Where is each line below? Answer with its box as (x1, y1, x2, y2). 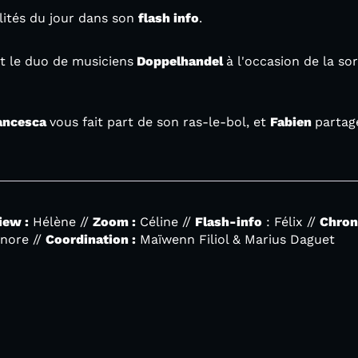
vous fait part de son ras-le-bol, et (50, 114, 270, 129)
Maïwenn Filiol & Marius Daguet (136, 232, 339, 247)
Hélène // (29, 214, 93, 229)
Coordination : (46, 232, 136, 247)
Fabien (270, 114, 315, 129)
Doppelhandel (133, 54, 223, 69)
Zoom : (93, 214, 136, 229)
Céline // (136, 214, 195, 229)
